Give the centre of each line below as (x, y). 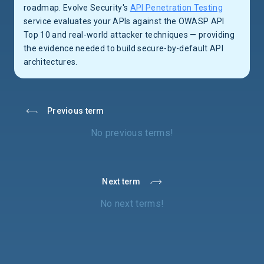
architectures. (51, 62)
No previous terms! (132, 133)
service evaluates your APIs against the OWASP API (124, 21)
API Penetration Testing (176, 8)
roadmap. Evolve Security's (77, 8)
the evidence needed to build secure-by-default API (124, 48)
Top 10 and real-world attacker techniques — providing (129, 35)
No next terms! (132, 204)
